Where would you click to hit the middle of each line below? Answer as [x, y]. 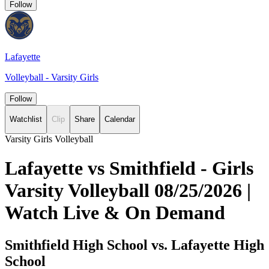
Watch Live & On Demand [115, 213]
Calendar [120, 119]
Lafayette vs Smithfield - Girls [129, 168]
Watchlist [26, 119]
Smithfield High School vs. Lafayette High [134, 245]
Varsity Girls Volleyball [49, 139]
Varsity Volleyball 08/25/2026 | [128, 191]
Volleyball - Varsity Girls [52, 77]
